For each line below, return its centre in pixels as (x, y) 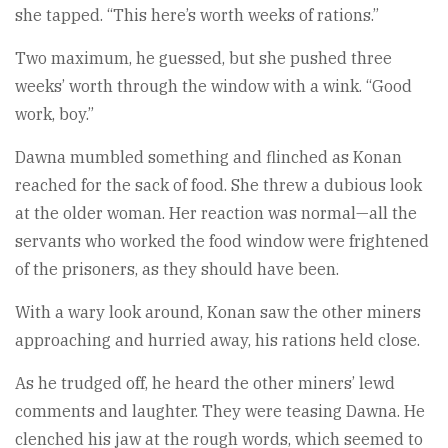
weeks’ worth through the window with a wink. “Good (213, 85)
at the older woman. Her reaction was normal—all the (216, 212)
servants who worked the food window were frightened (222, 240)
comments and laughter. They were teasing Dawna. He (220, 410)
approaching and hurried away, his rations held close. (217, 339)
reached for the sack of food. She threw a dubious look (218, 184)
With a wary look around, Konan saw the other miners (218, 311)
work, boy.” (54, 113)
